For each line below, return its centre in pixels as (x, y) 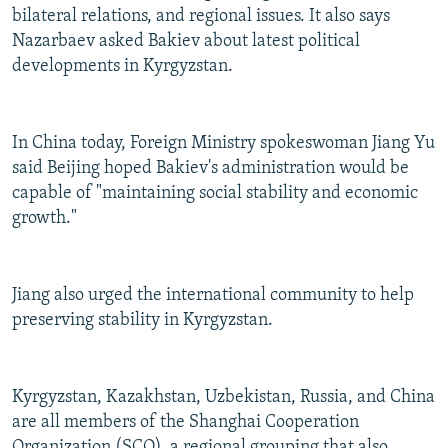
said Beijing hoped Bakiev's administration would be (210, 169)
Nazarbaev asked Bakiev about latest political (186, 42)
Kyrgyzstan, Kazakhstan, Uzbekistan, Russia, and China (223, 398)
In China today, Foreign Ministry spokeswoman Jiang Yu (223, 144)
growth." (44, 219)
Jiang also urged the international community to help (213, 296)
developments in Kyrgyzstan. (122, 67)
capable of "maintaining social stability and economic (215, 194)
